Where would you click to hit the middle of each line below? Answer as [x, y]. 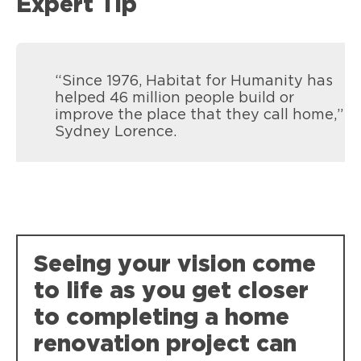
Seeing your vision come [175, 265]
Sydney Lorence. [115, 132]
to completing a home [162, 318]
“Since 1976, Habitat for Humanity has [193, 81]
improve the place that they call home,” [199, 115]
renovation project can [165, 344]
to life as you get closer [171, 291]
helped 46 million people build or [174, 98]
